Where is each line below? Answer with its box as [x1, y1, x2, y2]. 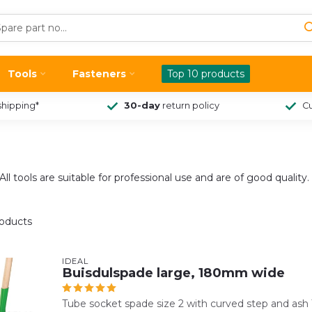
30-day [124, 100, 160, 111]
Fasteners [72, 68, 126, 80]
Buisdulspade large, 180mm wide [62, 264, 285, 281]
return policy [160, 100, 219, 111]
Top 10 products [167, 68, 244, 80]
